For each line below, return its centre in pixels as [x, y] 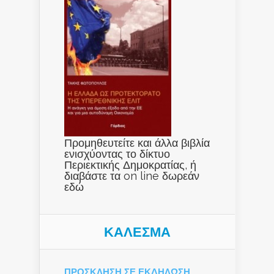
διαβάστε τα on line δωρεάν [132, 176]
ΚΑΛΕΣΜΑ [137, 232]
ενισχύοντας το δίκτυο [117, 154]
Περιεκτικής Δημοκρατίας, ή [130, 165]
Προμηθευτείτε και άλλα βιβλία [137, 143]
